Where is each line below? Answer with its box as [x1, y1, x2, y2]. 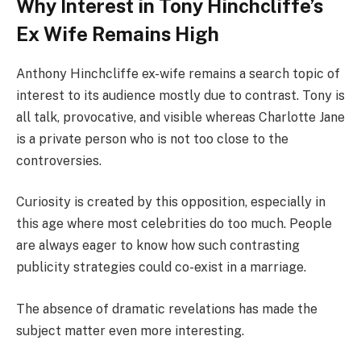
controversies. [16, 152, 102, 168]
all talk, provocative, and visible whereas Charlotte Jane [16, 109, 345, 125]
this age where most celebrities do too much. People [16, 216, 332, 232]
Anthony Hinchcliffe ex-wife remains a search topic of [16, 65, 340, 81]
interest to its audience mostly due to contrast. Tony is [16, 87, 345, 103]
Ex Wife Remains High [16, 22, 219, 45]
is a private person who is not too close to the [16, 131, 288, 147]
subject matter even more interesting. [16, 322, 244, 338]
